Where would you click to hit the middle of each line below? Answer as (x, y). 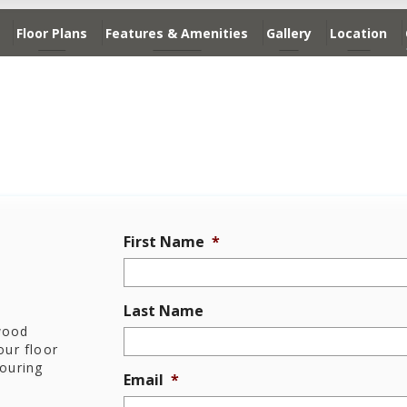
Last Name (164, 311)
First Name (164, 242)
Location (359, 33)
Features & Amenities (177, 33)
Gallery (289, 33)
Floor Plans (52, 33)
